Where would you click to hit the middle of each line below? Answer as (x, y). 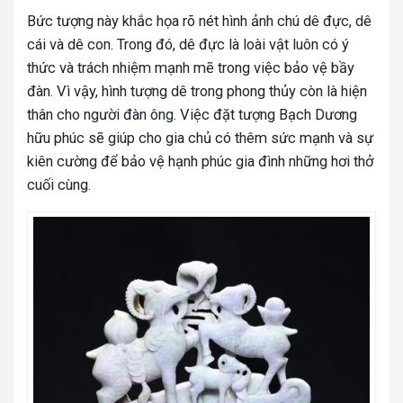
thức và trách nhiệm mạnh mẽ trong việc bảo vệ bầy (191, 67)
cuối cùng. (61, 184)
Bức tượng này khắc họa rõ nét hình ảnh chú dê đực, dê (199, 21)
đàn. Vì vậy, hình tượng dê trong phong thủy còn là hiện (197, 91)
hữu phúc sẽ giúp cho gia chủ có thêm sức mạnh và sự (200, 138)
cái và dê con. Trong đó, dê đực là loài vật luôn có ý (188, 44)
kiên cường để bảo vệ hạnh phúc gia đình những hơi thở (200, 161)
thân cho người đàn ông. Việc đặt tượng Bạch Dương (192, 114)
